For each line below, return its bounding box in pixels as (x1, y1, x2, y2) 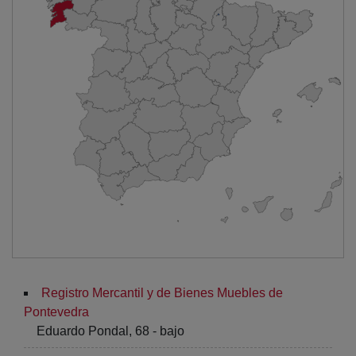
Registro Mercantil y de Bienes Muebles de (41, 285, 283, 300)
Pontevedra (24, 304, 89, 319)
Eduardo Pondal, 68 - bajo (37, 323, 184, 338)
